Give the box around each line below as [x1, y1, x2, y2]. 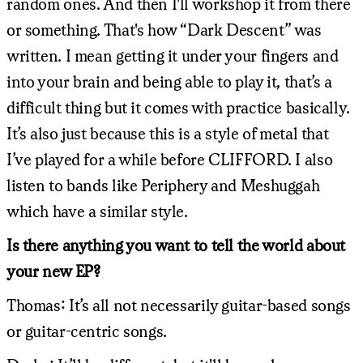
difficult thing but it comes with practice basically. [6, 97, 350, 117]
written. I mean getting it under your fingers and [6, 45, 339, 65]
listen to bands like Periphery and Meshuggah [6, 175, 320, 194]
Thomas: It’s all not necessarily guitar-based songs [6, 295, 351, 314]
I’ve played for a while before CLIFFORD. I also [6, 149, 333, 169]
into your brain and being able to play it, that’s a [6, 71, 332, 91]
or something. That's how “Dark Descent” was [6, 19, 322, 39]
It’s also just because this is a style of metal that [6, 123, 329, 143]
